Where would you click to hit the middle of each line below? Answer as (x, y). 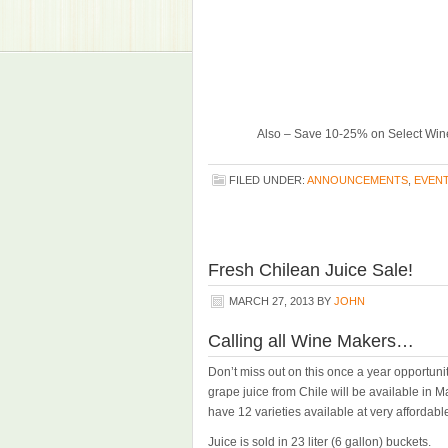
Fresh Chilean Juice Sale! (310, 270)
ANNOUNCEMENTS (357, 180)
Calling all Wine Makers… (311, 341)
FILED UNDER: (268, 180)
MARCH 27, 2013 (271, 301)
